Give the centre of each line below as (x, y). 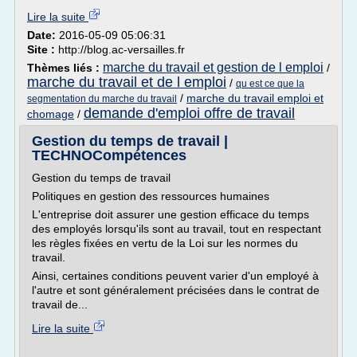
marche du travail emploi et (255, 98)
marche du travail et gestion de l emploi (213, 67)
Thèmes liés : (65, 68)
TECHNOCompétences (109, 155)
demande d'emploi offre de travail (189, 113)
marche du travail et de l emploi (127, 82)
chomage (51, 114)
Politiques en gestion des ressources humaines (151, 196)
